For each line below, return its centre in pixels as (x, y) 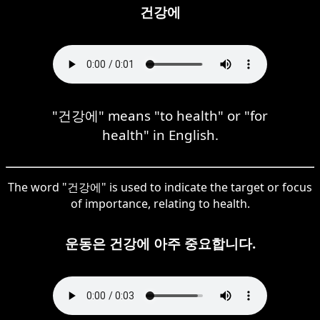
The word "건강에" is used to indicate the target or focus (160, 187)
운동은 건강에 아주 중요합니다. (160, 243)
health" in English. (160, 134)
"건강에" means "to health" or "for (160, 115)
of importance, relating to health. (160, 203)
